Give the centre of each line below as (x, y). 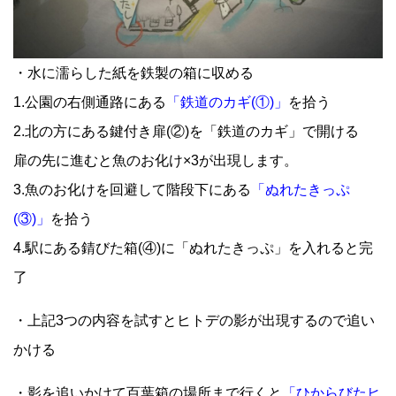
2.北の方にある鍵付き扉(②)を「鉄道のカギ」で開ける (186, 132)
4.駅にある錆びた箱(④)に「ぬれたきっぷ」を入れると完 (193, 248)
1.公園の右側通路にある (90, 103)
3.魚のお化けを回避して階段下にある (132, 190)
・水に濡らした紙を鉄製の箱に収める (133, 73)
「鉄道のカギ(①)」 (227, 103)
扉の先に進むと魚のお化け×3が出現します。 (156, 161)
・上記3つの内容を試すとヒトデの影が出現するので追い (194, 321)
